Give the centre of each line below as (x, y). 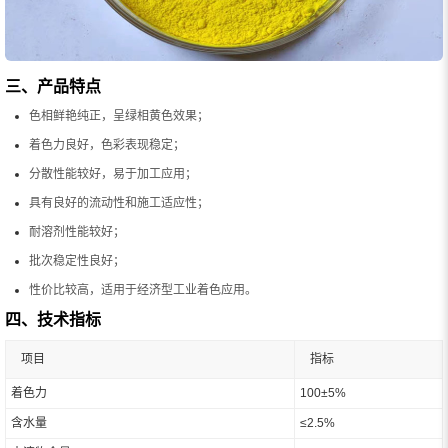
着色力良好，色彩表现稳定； (107, 145)
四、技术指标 (53, 320)
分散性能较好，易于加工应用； (113, 174)
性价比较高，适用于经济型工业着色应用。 (143, 290)
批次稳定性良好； (77, 261)
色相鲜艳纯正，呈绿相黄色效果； (119, 116)
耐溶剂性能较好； (77, 232)
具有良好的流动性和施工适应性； (119, 203)
